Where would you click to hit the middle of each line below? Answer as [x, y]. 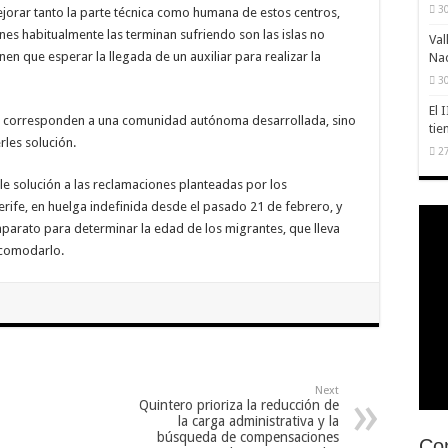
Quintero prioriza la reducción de [239, 404]
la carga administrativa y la [258, 420]
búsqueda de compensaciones [248, 436]
